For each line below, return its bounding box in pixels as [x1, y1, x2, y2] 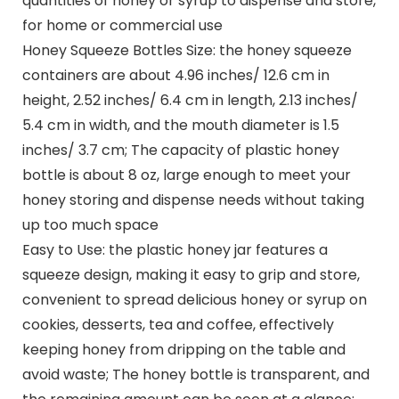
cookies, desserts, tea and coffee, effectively [21, 313, 334, 335]
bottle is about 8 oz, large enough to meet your [21, 164, 351, 185]
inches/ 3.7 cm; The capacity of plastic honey [21, 139, 339, 160]
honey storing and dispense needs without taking [21, 189, 364, 210]
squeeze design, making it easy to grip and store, [21, 264, 360, 285]
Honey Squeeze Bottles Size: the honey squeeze [21, 39, 352, 61]
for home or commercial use [21, 14, 223, 36]
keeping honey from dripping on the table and [21, 338, 346, 360]
